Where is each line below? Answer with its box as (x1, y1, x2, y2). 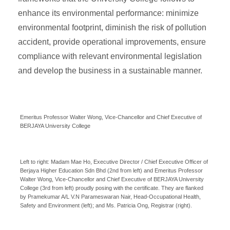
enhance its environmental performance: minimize (18, 8, 199, 17)
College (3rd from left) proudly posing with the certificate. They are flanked (20, 184, 203, 191)
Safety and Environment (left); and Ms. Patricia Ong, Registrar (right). (20, 202, 192, 208)
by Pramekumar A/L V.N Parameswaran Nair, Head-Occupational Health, (20, 193, 201, 200)
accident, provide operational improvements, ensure (18, 37, 206, 46)
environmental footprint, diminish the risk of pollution (18, 23, 206, 32)
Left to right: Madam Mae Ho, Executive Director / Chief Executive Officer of (20, 158, 208, 165)
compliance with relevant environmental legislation (18, 51, 202, 61)
